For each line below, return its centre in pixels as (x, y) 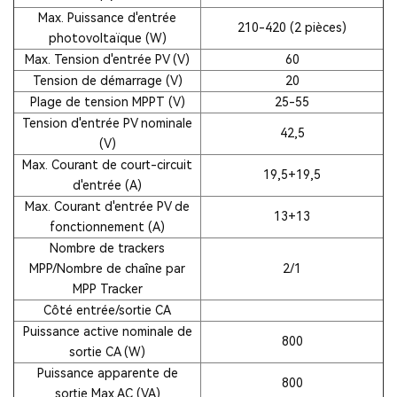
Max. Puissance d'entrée (107, 17)
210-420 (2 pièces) (292, 27)
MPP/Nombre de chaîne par (107, 268)
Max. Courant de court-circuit (107, 164)
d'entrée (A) (107, 185)
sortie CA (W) (107, 351)
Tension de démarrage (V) (107, 80)
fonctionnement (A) (107, 226)
